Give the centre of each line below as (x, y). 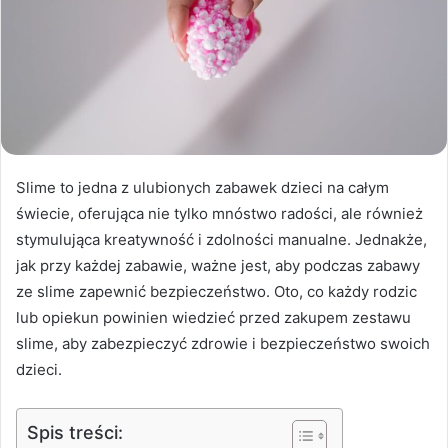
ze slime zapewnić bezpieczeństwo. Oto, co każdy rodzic (216, 291)
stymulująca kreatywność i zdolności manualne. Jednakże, (221, 239)
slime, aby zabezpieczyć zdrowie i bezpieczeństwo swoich (223, 343)
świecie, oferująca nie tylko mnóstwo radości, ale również (219, 213)
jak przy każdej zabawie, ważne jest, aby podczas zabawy (218, 265)
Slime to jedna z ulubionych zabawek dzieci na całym (202, 187)
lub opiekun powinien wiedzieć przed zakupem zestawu (213, 317)
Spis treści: (75, 432)
